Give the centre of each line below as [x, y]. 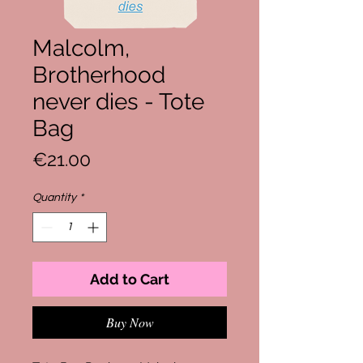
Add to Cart [130, 279]
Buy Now [130, 322]
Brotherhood [99, 75]
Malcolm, [81, 48]
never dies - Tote [118, 102]
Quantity [54, 198]
